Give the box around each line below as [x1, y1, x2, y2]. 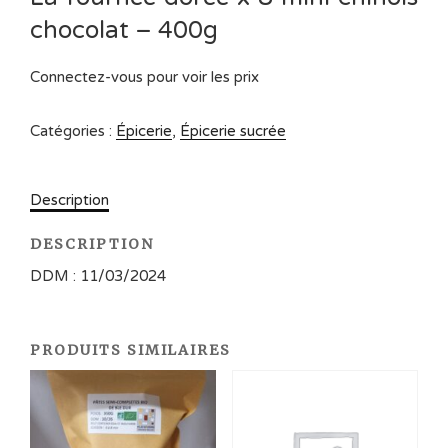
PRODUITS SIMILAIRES [30, 340, 232, 359]
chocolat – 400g [30, 16, 218, 46]
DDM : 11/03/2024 [30, 267, 166, 286]
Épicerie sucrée [180, 122, 286, 141]
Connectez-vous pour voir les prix [30, 68, 259, 87]
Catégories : [30, 122, 116, 141]
